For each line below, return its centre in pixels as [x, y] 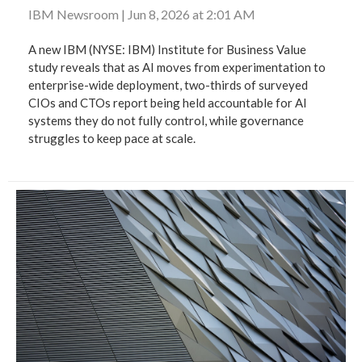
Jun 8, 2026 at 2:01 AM [190, 14]
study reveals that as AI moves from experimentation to [177, 67]
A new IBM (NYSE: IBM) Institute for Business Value [167, 49]
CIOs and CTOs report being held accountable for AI [168, 102]
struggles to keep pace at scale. [112, 138]
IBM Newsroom [75, 14]
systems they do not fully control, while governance [166, 120]
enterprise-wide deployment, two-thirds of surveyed [168, 84]
